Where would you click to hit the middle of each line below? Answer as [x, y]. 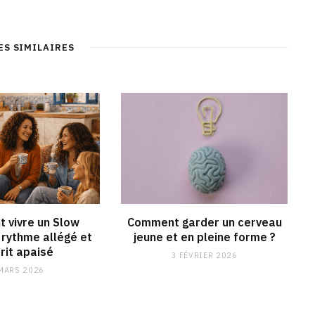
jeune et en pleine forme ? [205, 237]
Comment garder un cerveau [204, 222]
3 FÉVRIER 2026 [204, 255]
